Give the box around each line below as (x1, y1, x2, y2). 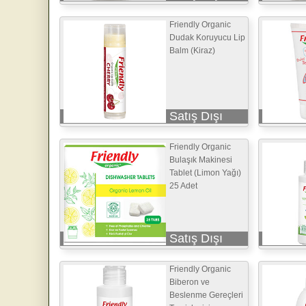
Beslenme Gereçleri (169, 290, 243, 300)
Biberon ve (169, 277, 210, 287)
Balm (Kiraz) (169, 45, 215, 55)
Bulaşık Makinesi (169, 154, 232, 165)
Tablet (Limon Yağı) (169, 167, 241, 178)
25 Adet (169, 180, 197, 191)
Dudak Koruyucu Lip (169, 32, 245, 42)
